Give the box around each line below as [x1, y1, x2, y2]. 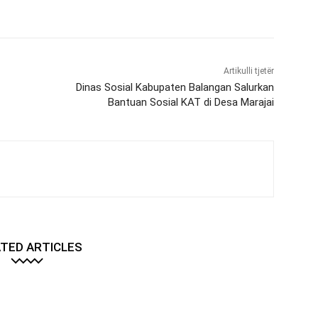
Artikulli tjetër [223, 66, 274, 77]
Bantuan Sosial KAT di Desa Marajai [107, 96, 274, 109]
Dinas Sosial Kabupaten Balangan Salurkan [75, 81, 274, 94]
